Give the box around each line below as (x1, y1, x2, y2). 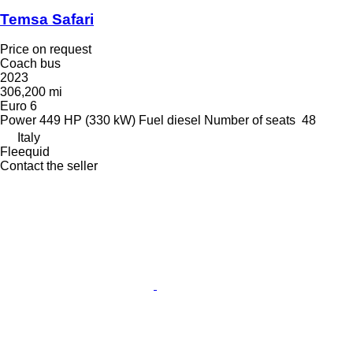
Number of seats (204, 113, 295, 128)
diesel (167, 113, 201, 128)
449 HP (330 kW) (39, 113, 136, 128)
